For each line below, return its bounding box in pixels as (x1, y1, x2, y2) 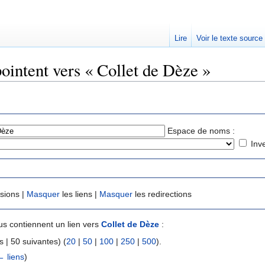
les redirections (132, 189, 192, 199)
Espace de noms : (167, 125, 235, 135)
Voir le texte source (196, 34, 263, 43)
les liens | (60, 189, 99, 199)
